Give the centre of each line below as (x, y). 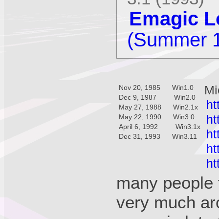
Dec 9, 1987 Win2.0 (157, 98)
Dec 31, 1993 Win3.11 (158, 137)
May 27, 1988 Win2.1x (159, 107)
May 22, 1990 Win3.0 (157, 117)
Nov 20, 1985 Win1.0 (156, 88)
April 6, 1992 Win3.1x (160, 127)
